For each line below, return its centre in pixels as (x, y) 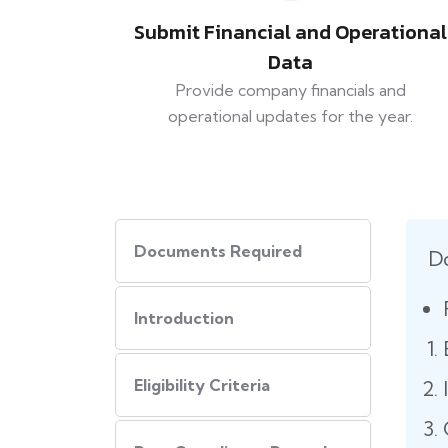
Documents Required (218, 251)
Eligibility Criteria (202, 385)
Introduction (184, 318)
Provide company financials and (290, 90)
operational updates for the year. (291, 116)
